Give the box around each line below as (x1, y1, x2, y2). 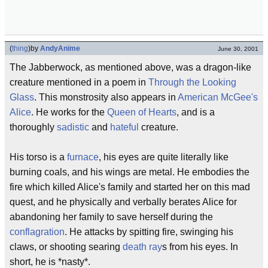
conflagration (10, 227, 65, 237)
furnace (67, 152, 99, 162)
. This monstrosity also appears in (34, 92, 178, 102)
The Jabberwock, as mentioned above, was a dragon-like (10, 62, 251, 72)
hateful (110, 122, 139, 132)
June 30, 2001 (218, 45, 258, 52)
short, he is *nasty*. (10, 257, 90, 267)
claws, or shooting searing (10, 242, 123, 252)
